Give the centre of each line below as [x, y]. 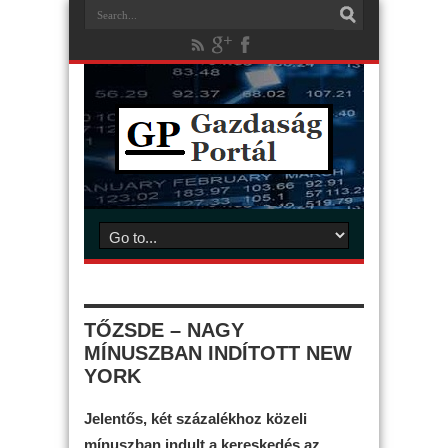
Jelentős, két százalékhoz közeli [195, 418]
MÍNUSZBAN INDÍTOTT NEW [218, 353]
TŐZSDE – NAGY [164, 330]
